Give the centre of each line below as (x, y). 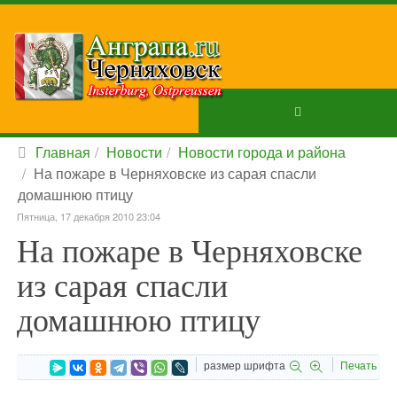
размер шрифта (245, 365)
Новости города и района (262, 152)
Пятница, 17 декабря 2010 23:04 (89, 216)
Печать (358, 365)
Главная (63, 152)
